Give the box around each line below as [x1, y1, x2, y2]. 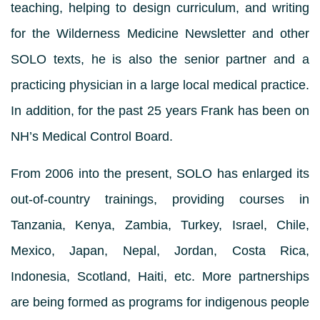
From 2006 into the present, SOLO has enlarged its [11, 166, 309, 181]
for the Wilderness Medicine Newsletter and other [11, 26, 309, 41]
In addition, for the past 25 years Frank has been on [11, 104, 309, 118]
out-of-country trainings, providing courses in [11, 192, 309, 206]
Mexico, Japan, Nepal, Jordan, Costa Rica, [11, 244, 309, 258]
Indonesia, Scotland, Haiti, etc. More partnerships [11, 269, 309, 284]
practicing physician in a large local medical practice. [11, 78, 309, 92]
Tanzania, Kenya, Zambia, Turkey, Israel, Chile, [11, 218, 309, 232]
